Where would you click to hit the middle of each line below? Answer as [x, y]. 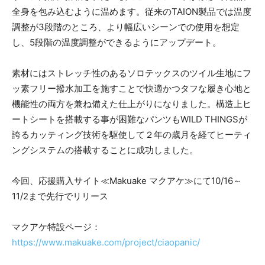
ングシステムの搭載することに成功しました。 [105, 150]
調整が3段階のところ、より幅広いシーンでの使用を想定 [126, 27]
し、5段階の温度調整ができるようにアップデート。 [117, 43]
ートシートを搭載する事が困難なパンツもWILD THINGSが [130, 119]
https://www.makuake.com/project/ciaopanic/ [106, 243]
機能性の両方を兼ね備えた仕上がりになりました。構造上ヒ [132, 104]
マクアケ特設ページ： [61, 227]
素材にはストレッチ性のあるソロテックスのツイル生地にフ [132, 73]
